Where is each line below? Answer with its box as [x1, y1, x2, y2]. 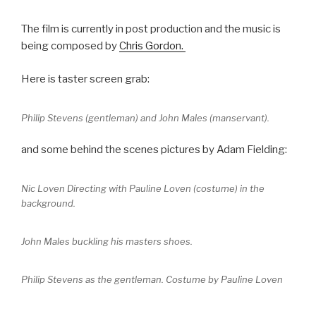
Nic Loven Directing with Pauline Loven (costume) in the [21, 183, 265, 195]
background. [21, 197, 75, 209]
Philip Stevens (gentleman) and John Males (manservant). [21, 111, 269, 123]
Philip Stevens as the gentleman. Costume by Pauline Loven [21, 274, 283, 286]
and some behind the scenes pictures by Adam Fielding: [21, 143, 287, 157]
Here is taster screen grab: [21, 72, 150, 85]
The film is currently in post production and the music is [21, 23, 281, 36]
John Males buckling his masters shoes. [21, 236, 193, 248]
